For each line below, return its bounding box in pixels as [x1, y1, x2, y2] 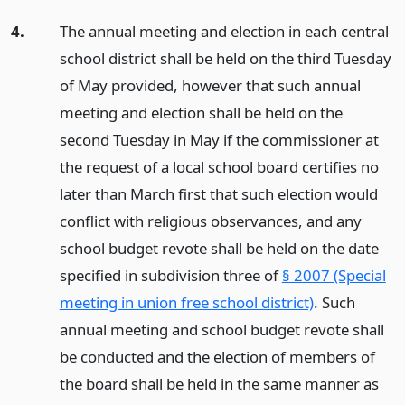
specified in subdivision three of [59, 264, 282, 286]
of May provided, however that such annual [59, 74, 361, 96]
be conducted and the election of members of [59, 345, 375, 367]
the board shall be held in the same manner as [59, 372, 379, 394]
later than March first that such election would [59, 183, 378, 204]
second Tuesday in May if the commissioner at [59, 128, 379, 150]
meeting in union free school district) [59, 291, 314, 313]
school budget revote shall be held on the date [59, 237, 379, 259]
